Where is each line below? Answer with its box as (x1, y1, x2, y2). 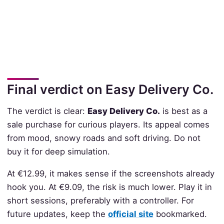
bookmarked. (153, 208, 207, 219)
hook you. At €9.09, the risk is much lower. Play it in (6, 181, 212, 192)
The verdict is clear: (6, 106, 87, 116)
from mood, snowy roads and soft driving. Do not (6, 133, 200, 143)
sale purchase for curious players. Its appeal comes (6, 119, 209, 130)
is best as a (159, 106, 207, 116)
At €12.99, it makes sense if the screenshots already (6, 168, 214, 178)
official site (107, 208, 153, 219)
